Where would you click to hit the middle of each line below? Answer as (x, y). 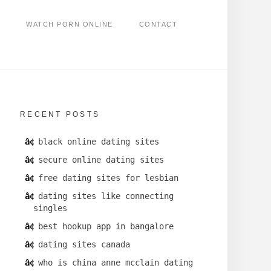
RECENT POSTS (60, 115)
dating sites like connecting (106, 196)
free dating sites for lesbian (108, 178)
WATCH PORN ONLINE (70, 24)
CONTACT (158, 24)
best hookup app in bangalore (106, 227)
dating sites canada (84, 245)
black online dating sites (99, 142)
